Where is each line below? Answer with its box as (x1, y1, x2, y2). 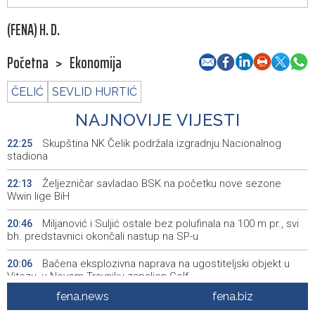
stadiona (7, 150, 48, 163)
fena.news (56, 290, 109, 304)
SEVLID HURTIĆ (52, 85, 137, 99)
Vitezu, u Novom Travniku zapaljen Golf (7, 270, 188, 283)
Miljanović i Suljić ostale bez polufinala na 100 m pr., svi (39, 217, 299, 231)
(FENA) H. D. (7, 18, 60, 43)
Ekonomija (70, 51, 122, 76)
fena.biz (212, 290, 253, 304)
